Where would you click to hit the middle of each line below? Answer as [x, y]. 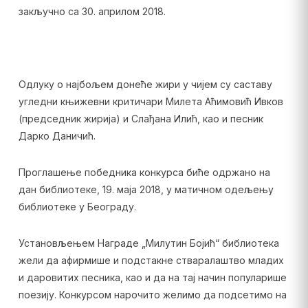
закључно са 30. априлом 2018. [92, 11]
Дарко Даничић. [57, 136]
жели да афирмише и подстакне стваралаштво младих [151, 260]
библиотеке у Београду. [77, 207]
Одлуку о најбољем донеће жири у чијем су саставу [145, 84]
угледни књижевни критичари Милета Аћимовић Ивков [151, 101]
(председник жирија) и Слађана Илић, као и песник [141, 119]
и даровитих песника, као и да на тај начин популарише [152, 277]
